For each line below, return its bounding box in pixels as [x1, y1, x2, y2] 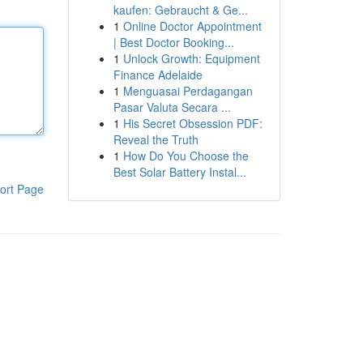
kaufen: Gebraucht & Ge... [113, 2, 248, 18]
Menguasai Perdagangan [122, 83, 253, 99]
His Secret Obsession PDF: [122, 115, 263, 131]
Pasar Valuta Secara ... [113, 99, 231, 115]
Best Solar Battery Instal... [113, 164, 246, 180]
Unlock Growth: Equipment [122, 50, 260, 66]
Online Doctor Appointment [122, 18, 262, 34]
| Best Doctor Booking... [113, 34, 234, 50]
